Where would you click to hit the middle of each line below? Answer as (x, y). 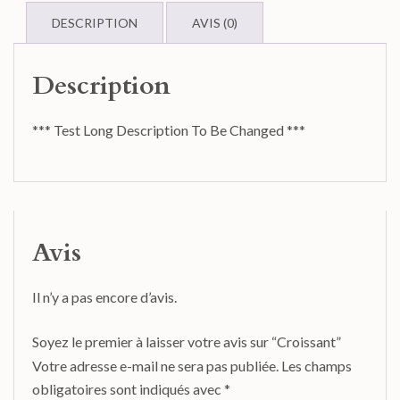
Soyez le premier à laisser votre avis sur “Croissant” (187, 342)
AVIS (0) (215, 23)
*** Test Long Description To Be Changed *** (169, 130)
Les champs (317, 366)
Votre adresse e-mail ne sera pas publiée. (155, 366)
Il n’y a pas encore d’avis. (104, 297)
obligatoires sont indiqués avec (128, 389)
